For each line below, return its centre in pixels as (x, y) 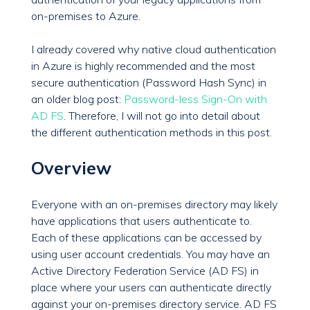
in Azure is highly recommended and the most (143, 66)
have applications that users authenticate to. (142, 221)
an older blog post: (77, 99)
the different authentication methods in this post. (152, 133)
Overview (71, 168)
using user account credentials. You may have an (151, 254)
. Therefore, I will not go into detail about (162, 116)
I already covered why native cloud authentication (154, 49)
